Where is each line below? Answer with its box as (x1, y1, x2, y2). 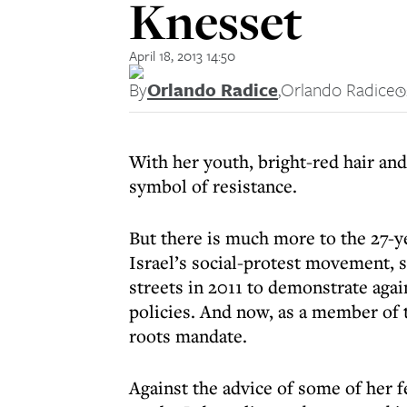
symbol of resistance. (129, 174, 297, 198)
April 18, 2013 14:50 (129, 45, 235, 65)
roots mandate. (129, 323, 247, 348)
